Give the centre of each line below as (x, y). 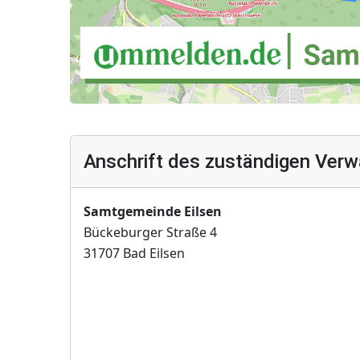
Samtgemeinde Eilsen (153, 211)
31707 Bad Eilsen (134, 253)
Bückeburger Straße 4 (150, 232)
